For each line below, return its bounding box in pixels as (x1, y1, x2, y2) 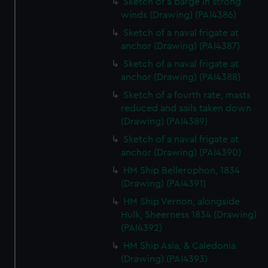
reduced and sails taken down (121, 103, 252, 113)
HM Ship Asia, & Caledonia (123, 241, 236, 251)
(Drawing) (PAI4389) (121, 117, 208, 126)
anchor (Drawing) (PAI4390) (121, 148, 242, 157)
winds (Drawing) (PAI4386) (121, 10, 237, 20)
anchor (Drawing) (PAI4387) (121, 41, 240, 51)
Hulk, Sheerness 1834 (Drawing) (121, 210, 257, 220)
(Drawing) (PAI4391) (121, 179, 206, 188)
